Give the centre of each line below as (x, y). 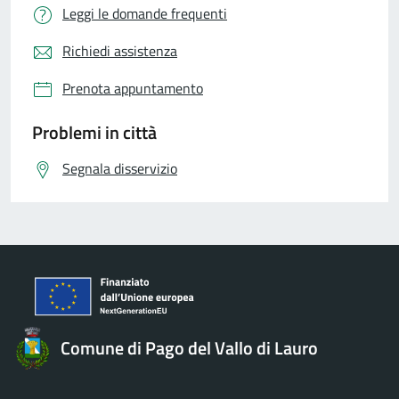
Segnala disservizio (120, 168)
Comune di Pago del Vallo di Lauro (189, 348)
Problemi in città (94, 132)
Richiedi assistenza (120, 51)
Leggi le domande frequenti (145, 13)
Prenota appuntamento (133, 88)
